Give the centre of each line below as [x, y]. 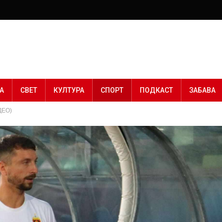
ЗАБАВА [202, 90]
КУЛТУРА [69, 90]
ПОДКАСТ [156, 90]
